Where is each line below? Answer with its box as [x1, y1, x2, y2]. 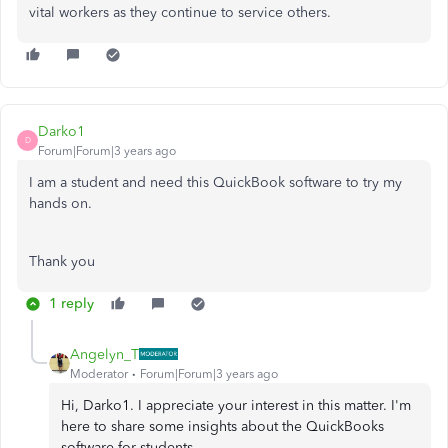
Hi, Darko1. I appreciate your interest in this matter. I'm [61, 396, 411, 414]
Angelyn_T [70, 345, 139, 363]
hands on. [29, 194, 92, 212]
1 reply [49, 294, 94, 312]
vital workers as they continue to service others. [29, 3, 331, 21]
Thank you [29, 252, 95, 270]
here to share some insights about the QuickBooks [61, 417, 384, 435]
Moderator [70, 366, 128, 381]
